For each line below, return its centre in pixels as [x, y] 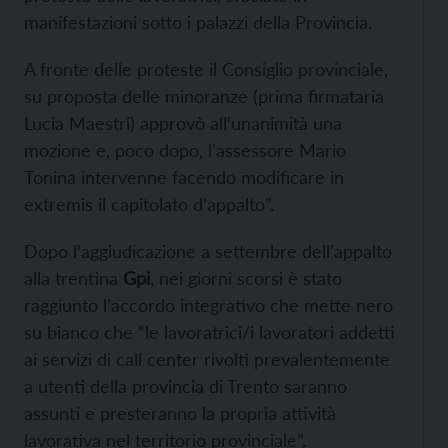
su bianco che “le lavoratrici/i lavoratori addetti [209, 331]
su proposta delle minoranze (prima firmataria [204, 95]
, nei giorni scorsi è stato [246, 277]
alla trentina [71, 277]
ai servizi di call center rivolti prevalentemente [207, 358]
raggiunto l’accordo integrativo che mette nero [208, 304]
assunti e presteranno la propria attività [180, 412]
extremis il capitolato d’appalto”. [149, 203]
